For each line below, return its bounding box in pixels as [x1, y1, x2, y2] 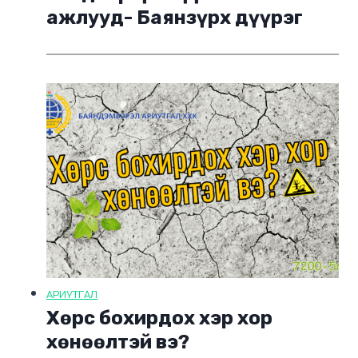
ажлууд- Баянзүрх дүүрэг [46, 6, 303, 30]
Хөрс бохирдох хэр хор [46, 307, 272, 330]
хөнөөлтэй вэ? [46, 331, 189, 354]
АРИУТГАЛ [46, 287, 97, 302]
